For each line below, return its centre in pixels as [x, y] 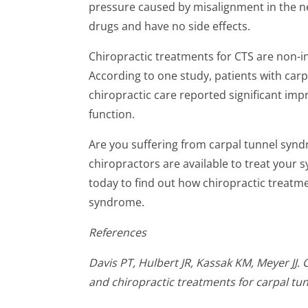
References [118, 232]
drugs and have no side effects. [169, 26]
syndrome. [117, 202]
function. [112, 114]
